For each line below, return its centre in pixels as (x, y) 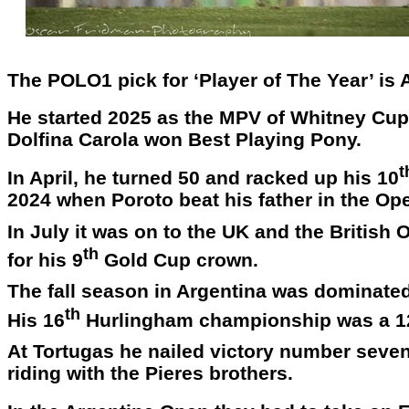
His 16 (36, 320)
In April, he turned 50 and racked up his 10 (203, 178)
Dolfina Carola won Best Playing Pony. (184, 140)
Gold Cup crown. (178, 260)
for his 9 (45, 260)
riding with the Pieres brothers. (150, 374)
